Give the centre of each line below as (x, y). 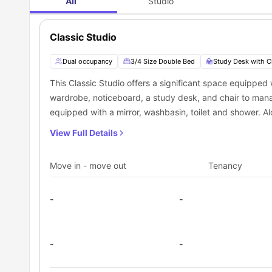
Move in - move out (88, 166)
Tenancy (226, 166)
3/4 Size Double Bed (163, 62)
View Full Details (84, 133)
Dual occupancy (87, 62)
